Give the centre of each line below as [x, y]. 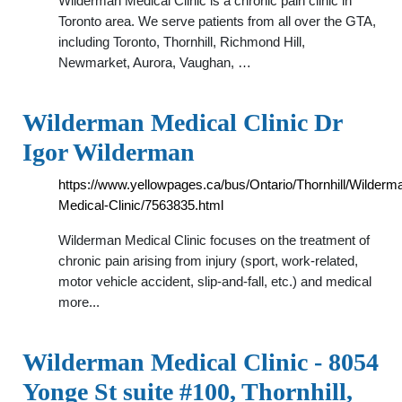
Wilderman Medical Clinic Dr [182, 122]
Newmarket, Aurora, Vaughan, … [155, 62]
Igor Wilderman [109, 152]
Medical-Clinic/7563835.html [141, 205]
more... [79, 302]
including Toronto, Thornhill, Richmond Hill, [182, 42]
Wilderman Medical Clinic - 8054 [201, 362]
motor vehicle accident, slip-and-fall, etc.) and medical [215, 281]
